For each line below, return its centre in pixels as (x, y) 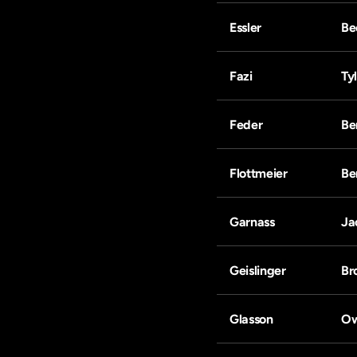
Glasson (251, 319)
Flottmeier (259, 173)
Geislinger (258, 271)
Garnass (252, 222)
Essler (246, 27)
